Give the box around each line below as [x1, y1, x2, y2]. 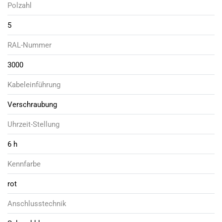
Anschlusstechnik [7, 199, 66, 208]
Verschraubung [7, 100, 57, 109]
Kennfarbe [7, 159, 41, 168]
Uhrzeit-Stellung [7, 119, 59, 129]
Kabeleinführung [7, 80, 60, 89]
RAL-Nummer [7, 40, 52, 50]
